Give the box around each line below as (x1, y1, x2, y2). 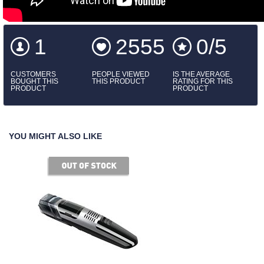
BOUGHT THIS (11, 78, 59, 85)
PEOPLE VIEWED (91, 71, 150, 78)
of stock (76, 142, 100, 151)
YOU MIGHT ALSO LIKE (9, 131, 102, 141)
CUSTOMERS (11, 71, 57, 78)
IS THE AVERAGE (173, 71, 230, 78)
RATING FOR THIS (173, 78, 233, 85)
